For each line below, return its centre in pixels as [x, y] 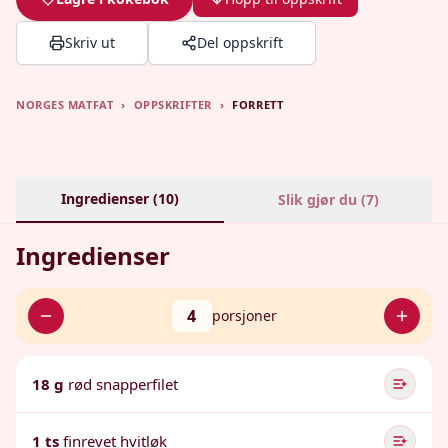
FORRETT [258, 104]
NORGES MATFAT [65, 104]
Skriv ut [90, 42]
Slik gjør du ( [321, 199]
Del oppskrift [240, 42]
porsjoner [244, 315]
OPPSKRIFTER [172, 104]
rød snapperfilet [123, 384]
